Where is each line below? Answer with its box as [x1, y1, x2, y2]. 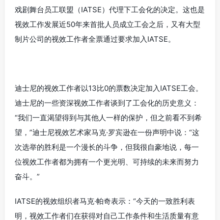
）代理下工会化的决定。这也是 [102, 5, 205, 14]
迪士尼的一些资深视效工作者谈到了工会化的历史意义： [15, 98, 199, 108]
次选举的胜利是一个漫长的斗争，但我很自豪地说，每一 [15, 142, 199, 152]
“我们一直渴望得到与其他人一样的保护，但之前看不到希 [15, 113, 202, 122]
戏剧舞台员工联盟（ [15, 5, 81, 14]
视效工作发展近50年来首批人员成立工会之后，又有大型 [15, 20, 200, 29]
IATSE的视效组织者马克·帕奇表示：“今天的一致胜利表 [15, 196, 195, 206]
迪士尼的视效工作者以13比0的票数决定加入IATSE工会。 [15, 83, 203, 93]
